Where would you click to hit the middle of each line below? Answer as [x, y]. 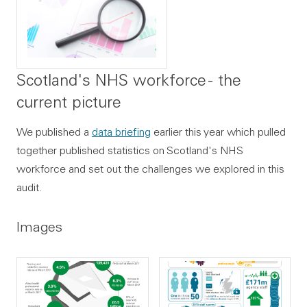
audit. [29, 187]
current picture [69, 102]
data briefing [121, 132]
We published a [54, 132]
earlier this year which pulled [218, 132]
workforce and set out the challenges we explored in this [150, 169]
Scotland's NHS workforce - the [129, 80]
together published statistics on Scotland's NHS [130, 150]
